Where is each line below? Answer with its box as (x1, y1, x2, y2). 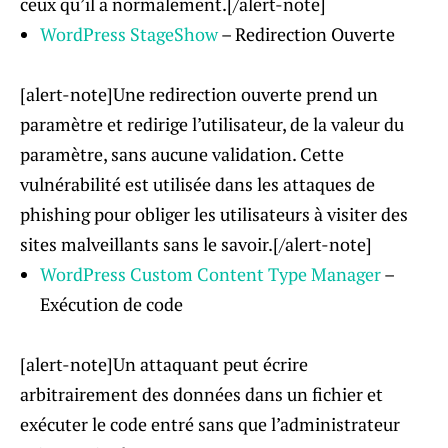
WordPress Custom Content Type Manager (40, 262, 381, 287)
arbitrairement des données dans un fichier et (20, 382, 383, 407)
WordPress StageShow (40, 22, 218, 47)
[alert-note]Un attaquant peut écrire (20, 352, 308, 377)
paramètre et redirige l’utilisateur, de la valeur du (20, 112, 404, 137)
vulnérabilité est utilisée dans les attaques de (20, 172, 375, 197)
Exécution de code (40, 292, 183, 317)
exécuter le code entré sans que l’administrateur (20, 412, 400, 437)
